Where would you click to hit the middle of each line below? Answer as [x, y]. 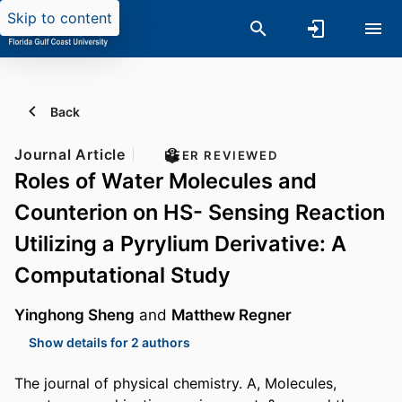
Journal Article [70, 154]
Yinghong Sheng [74, 315]
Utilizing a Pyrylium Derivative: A [180, 244]
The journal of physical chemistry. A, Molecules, [175, 384]
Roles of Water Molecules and [166, 181]
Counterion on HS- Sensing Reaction [200, 212]
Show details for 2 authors [109, 342]
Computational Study [122, 275]
